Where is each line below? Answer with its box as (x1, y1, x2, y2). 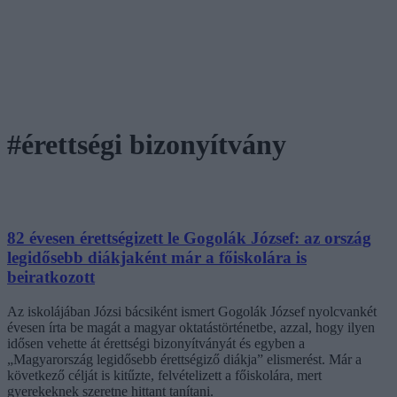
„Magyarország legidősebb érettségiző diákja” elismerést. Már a (7, 351, 362, 367)
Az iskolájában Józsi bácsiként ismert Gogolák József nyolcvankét (7, 303, 377, 319)
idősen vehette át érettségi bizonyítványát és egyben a (7, 335, 305, 351)
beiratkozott (7, 267, 95, 286)
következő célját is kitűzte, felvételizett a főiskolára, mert (7, 367, 322, 383)
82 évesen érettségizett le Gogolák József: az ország (7, 228, 371, 247)
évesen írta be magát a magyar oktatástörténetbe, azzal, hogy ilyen (7, 319, 375, 335)
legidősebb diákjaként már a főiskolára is (7, 247, 307, 267)
